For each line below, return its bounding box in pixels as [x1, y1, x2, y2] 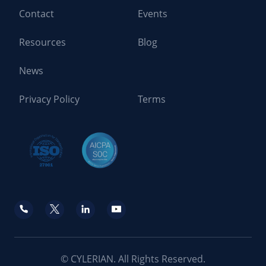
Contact [19, 7, 54, 20]
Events [138, 7, 167, 20]
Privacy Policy [19, 93, 80, 106]
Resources [19, 36, 66, 49]
